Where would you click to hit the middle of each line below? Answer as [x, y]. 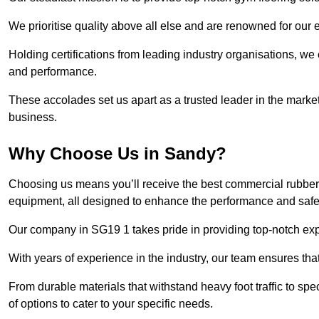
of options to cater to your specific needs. [111, 304]
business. [33, 117]
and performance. [53, 72]
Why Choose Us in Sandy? [117, 154]
